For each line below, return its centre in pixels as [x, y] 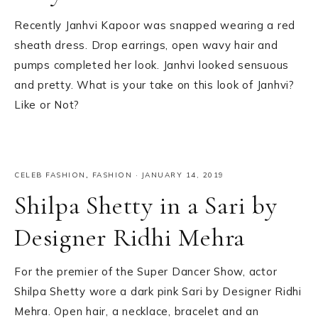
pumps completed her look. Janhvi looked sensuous [152, 65]
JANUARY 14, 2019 [183, 175]
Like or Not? [47, 105]
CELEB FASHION [50, 175]
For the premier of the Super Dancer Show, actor [146, 272]
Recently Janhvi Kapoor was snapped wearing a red [155, 25]
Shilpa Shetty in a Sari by [146, 206]
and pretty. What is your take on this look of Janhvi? [154, 85]
